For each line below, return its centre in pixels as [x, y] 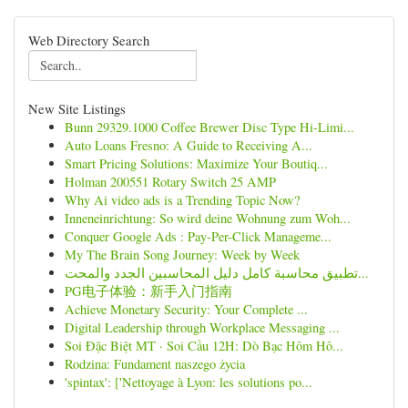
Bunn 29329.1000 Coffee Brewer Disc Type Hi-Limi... [209, 127]
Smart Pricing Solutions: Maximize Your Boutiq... [196, 163]
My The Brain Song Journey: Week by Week [182, 255]
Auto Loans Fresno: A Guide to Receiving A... [189, 145]
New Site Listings [77, 108]
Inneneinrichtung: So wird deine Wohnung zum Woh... [208, 218]
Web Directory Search [89, 40]
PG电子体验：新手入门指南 [148, 291]
